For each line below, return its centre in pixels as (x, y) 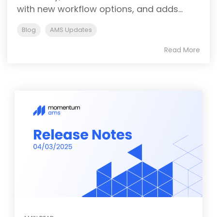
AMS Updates (71, 30)
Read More (182, 50)
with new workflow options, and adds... (100, 9)
